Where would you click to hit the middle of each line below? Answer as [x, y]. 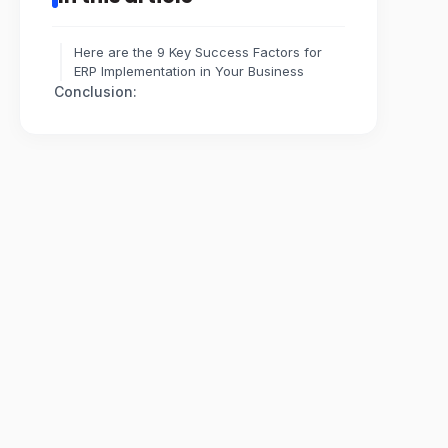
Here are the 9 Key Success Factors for [198, 52]
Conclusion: [96, 91]
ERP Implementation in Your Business [189, 71]
